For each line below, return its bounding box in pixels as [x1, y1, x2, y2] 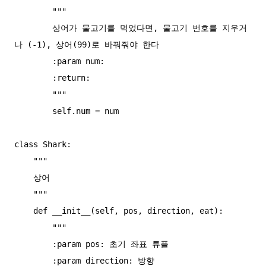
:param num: [14, 56, 52, 66]
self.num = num [14, 106, 52, 116]
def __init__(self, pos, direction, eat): [14, 206, 33, 216]
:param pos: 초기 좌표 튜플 [14, 239, 52, 249]
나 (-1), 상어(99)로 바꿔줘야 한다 [14, 40, 159, 50]
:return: [14, 73, 52, 83]
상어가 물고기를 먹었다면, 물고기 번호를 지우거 [14, 23, 52, 33]
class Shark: [14, 140, 71, 150]
